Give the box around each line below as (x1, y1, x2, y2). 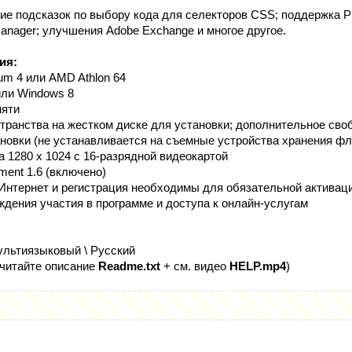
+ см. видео (160, 259, 229, 273)
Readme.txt (98, 259, 160, 273)
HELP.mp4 (229, 259, 286, 273)
